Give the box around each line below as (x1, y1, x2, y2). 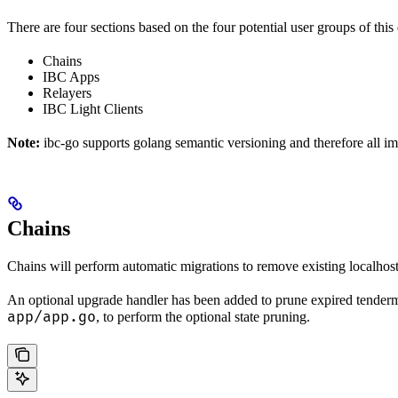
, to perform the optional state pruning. (96, 309, 310, 325)
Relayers (43, 85, 92, 101)
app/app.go (7, 308, 96, 327)
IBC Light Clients (43, 101, 143, 117)
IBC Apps (43, 69, 99, 85)
